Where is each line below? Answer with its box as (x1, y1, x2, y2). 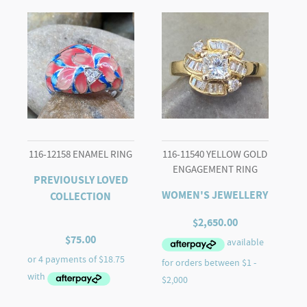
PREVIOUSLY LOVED (33, 173, 128, 188)
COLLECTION (50, 189, 112, 204)
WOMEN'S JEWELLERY (162, 188, 269, 203)
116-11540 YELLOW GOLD (162, 147, 268, 161)
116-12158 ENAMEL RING (29, 147, 133, 161)
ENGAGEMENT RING (172, 162, 258, 176)
